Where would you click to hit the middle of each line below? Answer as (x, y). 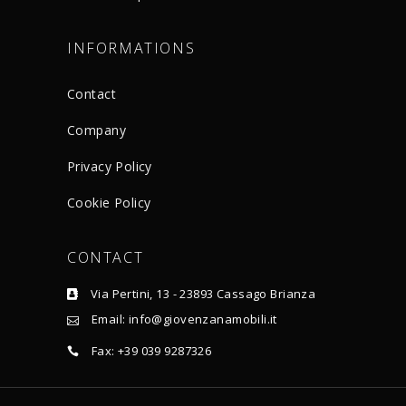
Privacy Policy (110, 166)
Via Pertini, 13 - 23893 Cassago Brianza (203, 294)
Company (97, 130)
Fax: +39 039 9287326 (151, 350)
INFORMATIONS (131, 48)
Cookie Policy (109, 202)
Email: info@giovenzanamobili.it (184, 319)
